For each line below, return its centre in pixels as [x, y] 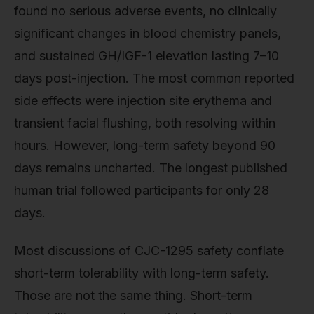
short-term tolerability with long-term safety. [142, 273]
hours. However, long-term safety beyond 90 [145, 145]
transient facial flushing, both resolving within [145, 123]
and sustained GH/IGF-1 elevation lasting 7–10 [146, 55]
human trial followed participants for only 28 [142, 190]
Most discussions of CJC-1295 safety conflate [149, 250]
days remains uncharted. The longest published [151, 168]
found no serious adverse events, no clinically [145, 11]
